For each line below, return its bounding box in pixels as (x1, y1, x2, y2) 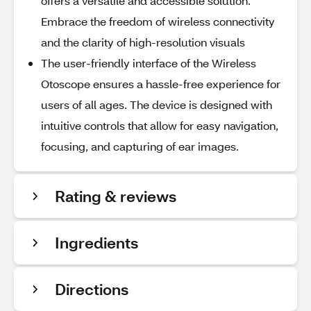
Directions (55, 279, 128, 299)
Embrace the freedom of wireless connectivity (41, 14, 275, 28)
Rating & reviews (55, 186, 176, 206)
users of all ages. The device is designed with (41, 97, 272, 112)
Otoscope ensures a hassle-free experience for (41, 76, 280, 91)
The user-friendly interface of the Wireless (41, 56, 256, 70)
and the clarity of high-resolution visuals (41, 35, 245, 49)
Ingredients (55, 233, 138, 253)
